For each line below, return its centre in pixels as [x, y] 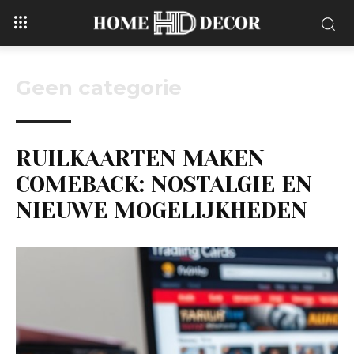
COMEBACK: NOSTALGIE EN [164, 185]
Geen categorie [99, 88]
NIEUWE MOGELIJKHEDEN [162, 211]
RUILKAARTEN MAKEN [140, 159]
